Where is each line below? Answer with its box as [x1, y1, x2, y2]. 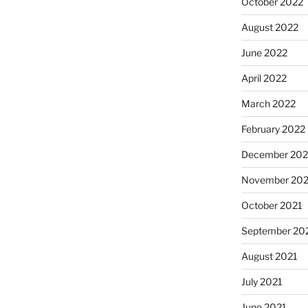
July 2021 [241, 276, 283, 288]
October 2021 [241, 199, 302, 212]
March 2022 [241, 98, 296, 110]
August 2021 [241, 250, 298, 263]
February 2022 [241, 123, 305, 135]
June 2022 [241, 47, 287, 59]
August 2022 [241, 21, 298, 34]
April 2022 [241, 72, 287, 85]
